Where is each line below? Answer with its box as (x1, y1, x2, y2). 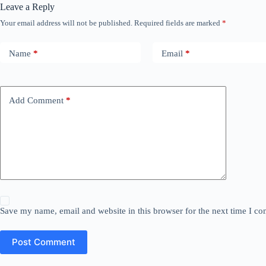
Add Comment (9, 96, 64, 106)
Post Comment (12, 236, 75, 248)
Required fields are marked (134, 18, 222, 27)
